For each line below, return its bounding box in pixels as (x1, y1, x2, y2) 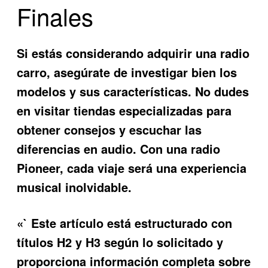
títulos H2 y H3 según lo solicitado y (17, 233, 224, 251)
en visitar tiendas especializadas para (17, 101, 232, 119)
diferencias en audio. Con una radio (17, 139, 221, 157)
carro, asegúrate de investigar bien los (17, 63, 237, 81)
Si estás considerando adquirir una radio (17, 44, 250, 62)
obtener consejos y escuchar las (17, 120, 202, 138)
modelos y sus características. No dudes (17, 82, 249, 100)
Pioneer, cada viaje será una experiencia (17, 159, 247, 176)
